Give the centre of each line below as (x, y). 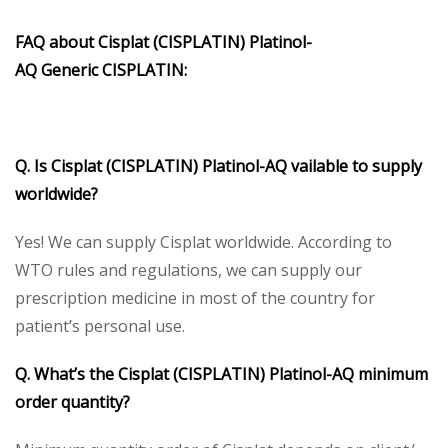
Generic (69, 69)
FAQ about (56, 41)
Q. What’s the (66, 373)
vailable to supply (356, 165)
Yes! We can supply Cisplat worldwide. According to (203, 241)
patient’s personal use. (100, 325)
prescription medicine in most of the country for (195, 297)
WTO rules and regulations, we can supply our (188, 269)
